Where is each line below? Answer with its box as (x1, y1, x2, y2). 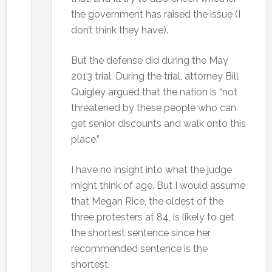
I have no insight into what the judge (70, 164, 232, 175)
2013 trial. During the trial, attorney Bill (70, 70, 239, 82)
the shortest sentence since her (70, 227, 211, 239)
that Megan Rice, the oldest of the (70, 195, 223, 207)
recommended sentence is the (70, 243, 208, 254)
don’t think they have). (70, 24, 168, 36)
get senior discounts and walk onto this (70, 118, 246, 129)
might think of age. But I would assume (70, 180, 245, 191)
